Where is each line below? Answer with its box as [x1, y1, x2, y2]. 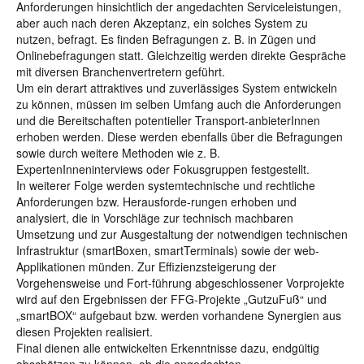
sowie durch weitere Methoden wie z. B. [16, 145, 220, 161]
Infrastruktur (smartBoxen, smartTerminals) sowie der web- [16, 242, 319, 258]
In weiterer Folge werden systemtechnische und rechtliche [16, 177, 315, 193]
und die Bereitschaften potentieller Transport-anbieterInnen [16, 112, 320, 128]
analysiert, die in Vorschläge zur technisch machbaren [16, 210, 293, 226]
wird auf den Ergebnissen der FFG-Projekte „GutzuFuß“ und [16, 291, 327, 307]
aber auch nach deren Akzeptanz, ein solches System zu [16, 15, 308, 31]
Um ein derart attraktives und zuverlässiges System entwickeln [16, 80, 337, 96]
